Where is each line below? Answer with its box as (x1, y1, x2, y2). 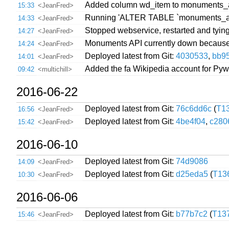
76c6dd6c (176, 104, 212, 113)
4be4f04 (176, 117, 205, 126)
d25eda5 (176, 169, 208, 178)
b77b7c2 (176, 209, 208, 218)
